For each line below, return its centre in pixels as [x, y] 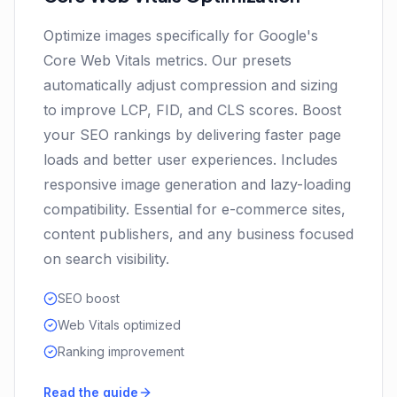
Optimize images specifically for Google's [181, 35]
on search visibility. [106, 259]
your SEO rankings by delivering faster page [192, 135]
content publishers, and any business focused [198, 234]
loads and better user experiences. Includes [191, 160]
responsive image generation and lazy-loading [197, 184]
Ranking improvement [121, 351]
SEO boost [89, 298]
